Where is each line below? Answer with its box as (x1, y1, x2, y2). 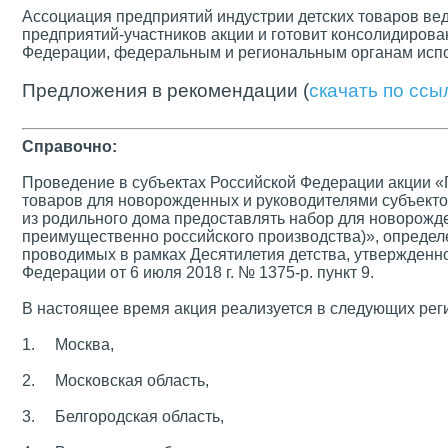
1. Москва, (22, 336, 114, 353)
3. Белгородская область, (22, 408, 224, 425)
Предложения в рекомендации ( (22, 80, 309, 101)
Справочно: (22, 138, 117, 155)
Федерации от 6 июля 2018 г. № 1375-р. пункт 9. (22, 264, 374, 281)
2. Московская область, (22, 372, 209, 389)
